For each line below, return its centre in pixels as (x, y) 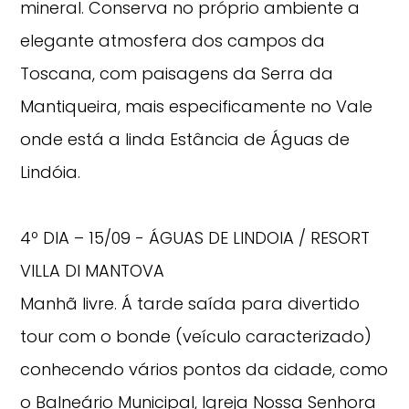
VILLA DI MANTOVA (93, 271)
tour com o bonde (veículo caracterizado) (196, 337)
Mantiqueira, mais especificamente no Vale (197, 107)
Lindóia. (51, 173)
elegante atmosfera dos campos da (173, 41)
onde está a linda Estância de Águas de (185, 140)
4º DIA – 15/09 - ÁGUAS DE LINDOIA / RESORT (195, 238)
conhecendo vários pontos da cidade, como (204, 370)
